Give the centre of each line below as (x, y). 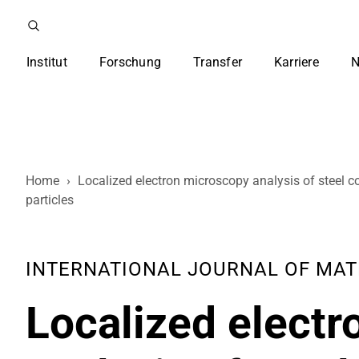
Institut (47, 63)
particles (50, 200)
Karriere (296, 63)
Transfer (218, 63)
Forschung (130, 63)
